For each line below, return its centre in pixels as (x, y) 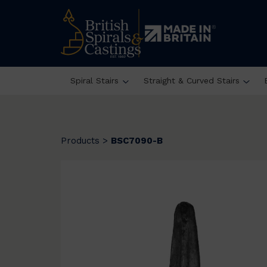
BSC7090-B (137, 141)
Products (80, 141)
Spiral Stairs (94, 80)
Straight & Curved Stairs (191, 80)
